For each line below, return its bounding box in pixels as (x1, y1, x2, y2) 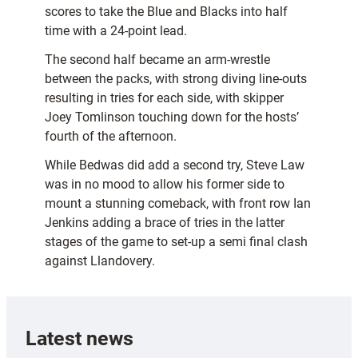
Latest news (26, 326, 133, 350)
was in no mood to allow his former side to (45, 177, 284, 193)
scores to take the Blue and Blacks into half (45, 4, 288, 20)
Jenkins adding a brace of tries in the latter (45, 215, 284, 231)
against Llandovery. (45, 253, 155, 269)
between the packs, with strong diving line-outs (45, 71, 307, 87)
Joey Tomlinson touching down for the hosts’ (45, 109, 299, 125)
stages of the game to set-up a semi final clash (45, 234, 308, 250)
